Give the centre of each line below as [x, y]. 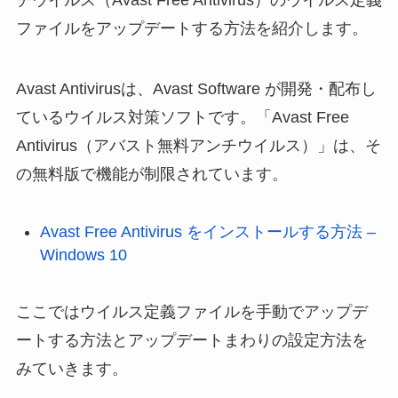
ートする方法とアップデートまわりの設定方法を [191, 341]
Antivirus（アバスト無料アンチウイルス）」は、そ [198, 145]
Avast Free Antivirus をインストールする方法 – [207, 231]
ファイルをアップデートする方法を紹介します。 [191, 28]
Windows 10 [83, 255]
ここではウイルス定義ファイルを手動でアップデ [191, 312]
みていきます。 [72, 369]
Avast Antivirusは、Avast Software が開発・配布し [196, 88]
